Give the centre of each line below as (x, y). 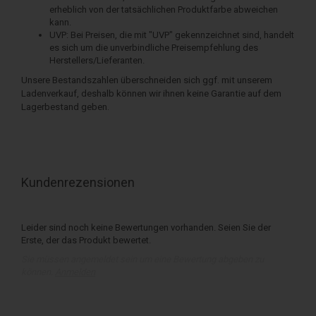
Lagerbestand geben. (65, 107)
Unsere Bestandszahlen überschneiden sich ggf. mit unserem (147, 80)
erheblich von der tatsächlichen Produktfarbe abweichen (164, 9)
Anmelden (75, 272)
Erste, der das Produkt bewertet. (86, 240)
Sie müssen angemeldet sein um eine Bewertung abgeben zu (142, 259)
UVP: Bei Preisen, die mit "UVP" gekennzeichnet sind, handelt (172, 35)
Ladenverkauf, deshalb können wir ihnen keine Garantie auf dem (151, 93)
